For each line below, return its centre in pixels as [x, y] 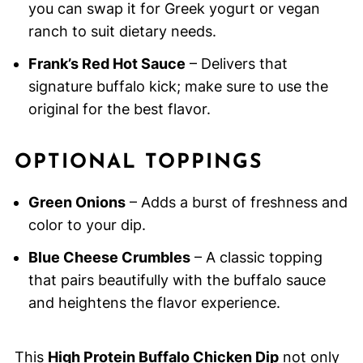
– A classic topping [256, 258]
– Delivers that [236, 64]
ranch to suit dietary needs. [122, 32]
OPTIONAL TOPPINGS [138, 163]
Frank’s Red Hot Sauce [107, 64]
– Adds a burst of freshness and [236, 203]
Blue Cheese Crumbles [109, 258]
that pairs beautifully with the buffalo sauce [177, 280]
